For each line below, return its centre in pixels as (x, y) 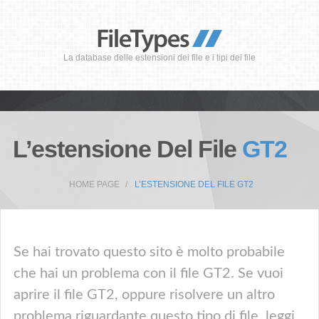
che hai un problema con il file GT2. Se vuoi (148, 273)
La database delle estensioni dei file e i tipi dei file (159, 58)
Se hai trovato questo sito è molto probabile (149, 252)
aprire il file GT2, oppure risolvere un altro (144, 295)
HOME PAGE (94, 184)
